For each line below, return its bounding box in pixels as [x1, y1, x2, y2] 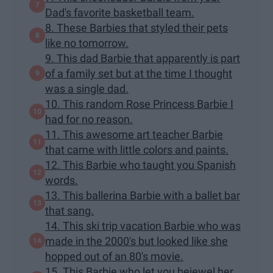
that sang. [45, 204, 94, 217]
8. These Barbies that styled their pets [45, 21, 228, 34]
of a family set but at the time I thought [45, 66, 232, 80]
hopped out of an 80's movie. [45, 249, 183, 263]
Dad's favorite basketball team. [45, 5, 194, 19]
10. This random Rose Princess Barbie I [45, 97, 233, 110]
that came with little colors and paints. [45, 143, 229, 156]
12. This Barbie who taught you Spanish [45, 158, 236, 171]
